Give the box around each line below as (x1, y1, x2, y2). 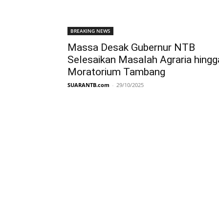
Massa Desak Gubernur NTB (67, 41, 195, 53)
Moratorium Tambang (67, 66, 165, 78)
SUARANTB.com (67, 81, 109, 88)
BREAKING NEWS (70, 27, 110, 34)
